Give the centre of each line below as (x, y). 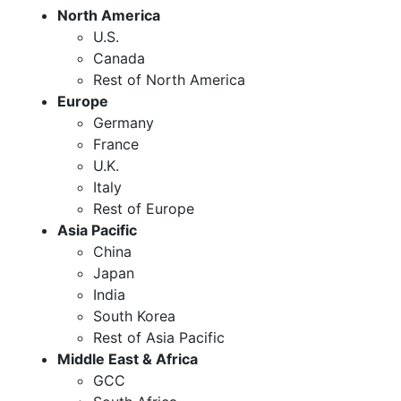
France (116, 144)
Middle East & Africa (128, 358)
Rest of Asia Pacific (159, 337)
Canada (119, 58)
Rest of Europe (144, 208)
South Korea (134, 316)
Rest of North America (169, 79)
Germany (124, 122)
